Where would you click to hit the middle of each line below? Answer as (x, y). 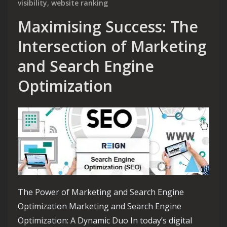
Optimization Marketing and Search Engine (100, 206)
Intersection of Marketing (112, 47)
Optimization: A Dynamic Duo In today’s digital (105, 220)
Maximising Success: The (108, 27)
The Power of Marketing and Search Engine (101, 192)
